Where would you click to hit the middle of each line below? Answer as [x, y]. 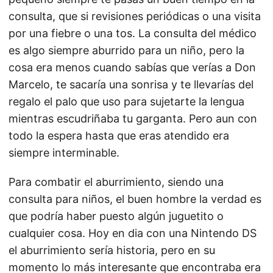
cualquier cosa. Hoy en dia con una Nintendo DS [133, 233]
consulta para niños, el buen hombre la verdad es [135, 199]
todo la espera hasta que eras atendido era [119, 136]
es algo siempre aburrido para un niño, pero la [126, 50]
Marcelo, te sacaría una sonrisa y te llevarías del [131, 84]
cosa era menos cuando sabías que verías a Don [132, 67]
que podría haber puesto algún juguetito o [116, 216]
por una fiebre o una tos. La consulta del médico [133, 33]
